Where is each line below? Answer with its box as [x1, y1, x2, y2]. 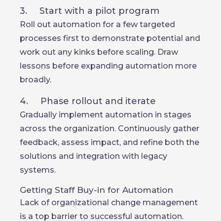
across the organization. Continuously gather [20, 124, 199, 133]
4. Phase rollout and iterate [20, 96, 156, 107]
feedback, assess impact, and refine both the [20, 138, 199, 147]
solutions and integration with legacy [20, 151, 167, 161]
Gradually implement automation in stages [20, 110, 191, 119]
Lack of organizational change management [20, 198, 198, 207]
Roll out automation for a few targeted [20, 20, 175, 29]
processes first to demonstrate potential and [20, 34, 200, 43]
